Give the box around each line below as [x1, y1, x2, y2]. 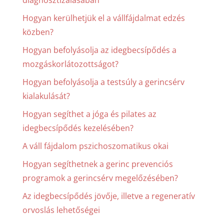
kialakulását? [22, 90, 70, 101]
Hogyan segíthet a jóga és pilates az [22, 108, 156, 119]
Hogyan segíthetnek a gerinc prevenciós [22, 158, 173, 169]
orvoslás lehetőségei [22, 204, 100, 215]
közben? [22, 26, 53, 37]
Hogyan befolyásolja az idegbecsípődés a [22, 44, 176, 55]
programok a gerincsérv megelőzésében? [22, 172, 178, 183]
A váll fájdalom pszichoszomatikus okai [22, 140, 168, 151]
